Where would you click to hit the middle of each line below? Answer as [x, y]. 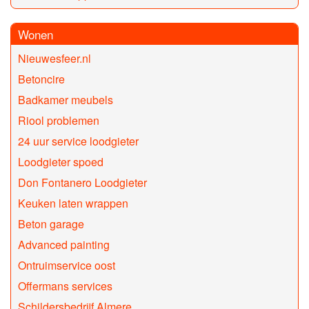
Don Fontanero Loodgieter [82, 183]
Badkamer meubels [66, 100]
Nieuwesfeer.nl [54, 59]
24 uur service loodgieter [78, 141]
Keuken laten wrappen [73, 203]
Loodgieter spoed [61, 162]
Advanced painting [64, 245]
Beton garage [51, 224]
